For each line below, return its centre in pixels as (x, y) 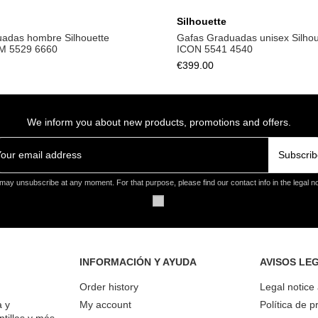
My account (105, 304)
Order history (109, 287)
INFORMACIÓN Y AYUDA (138, 262)
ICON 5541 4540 (215, 49)
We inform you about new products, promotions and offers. (159, 122)
